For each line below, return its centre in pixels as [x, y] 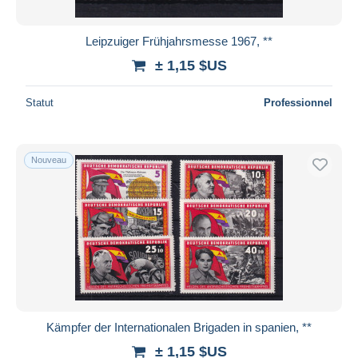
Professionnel [298, 102]
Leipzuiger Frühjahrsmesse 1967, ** [179, 41]
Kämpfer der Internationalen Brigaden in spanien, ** [179, 327]
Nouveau [49, 159]
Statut [40, 102]
